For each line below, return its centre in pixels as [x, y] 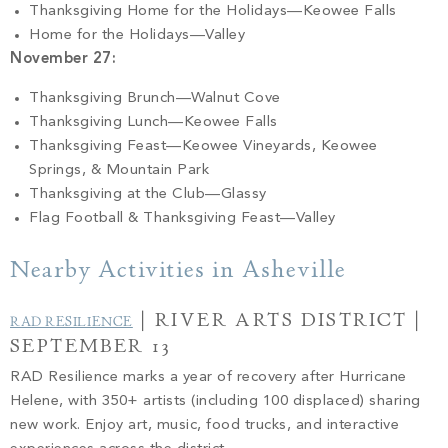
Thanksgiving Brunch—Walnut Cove [157, 98]
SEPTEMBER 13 [95, 345]
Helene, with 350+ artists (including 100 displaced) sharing [215, 401]
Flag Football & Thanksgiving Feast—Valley [184, 218]
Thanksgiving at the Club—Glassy [150, 194]
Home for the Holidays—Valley [139, 36]
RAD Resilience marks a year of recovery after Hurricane [208, 377]
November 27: [65, 60]
